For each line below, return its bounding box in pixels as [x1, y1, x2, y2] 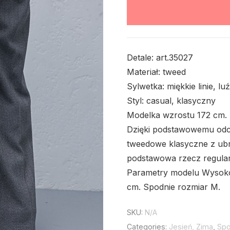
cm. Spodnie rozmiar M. [126, 182, 220, 192]
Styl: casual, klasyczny [126, 95, 216, 106]
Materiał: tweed [126, 67, 186, 77]
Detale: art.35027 [126, 52, 193, 63]
